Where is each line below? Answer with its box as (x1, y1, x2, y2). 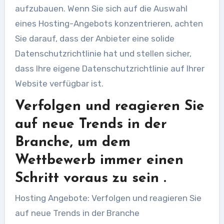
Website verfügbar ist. (14, 78, 103, 88)
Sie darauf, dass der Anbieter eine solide (14, 33, 174, 43)
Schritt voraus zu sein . (14, 171, 166, 185)
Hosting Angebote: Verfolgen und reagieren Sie (14, 193, 201, 203)
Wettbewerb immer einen (14, 153, 183, 167)
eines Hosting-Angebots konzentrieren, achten (14, 18, 203, 28)
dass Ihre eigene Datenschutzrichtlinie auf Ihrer (14, 63, 204, 73)
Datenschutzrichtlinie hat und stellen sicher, (14, 48, 191, 58)
